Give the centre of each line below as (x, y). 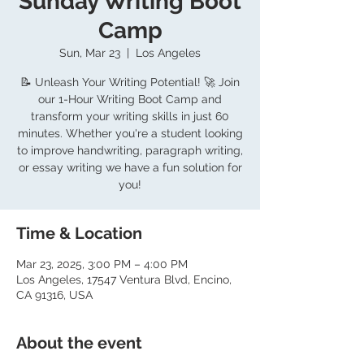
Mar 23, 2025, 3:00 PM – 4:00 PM (102, 264)
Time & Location (79, 234)
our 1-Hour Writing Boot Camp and (130, 100)
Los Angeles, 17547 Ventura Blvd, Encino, (124, 280)
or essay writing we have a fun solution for (130, 168)
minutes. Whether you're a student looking (130, 134)
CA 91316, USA (54, 295)
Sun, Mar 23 (90, 53)
